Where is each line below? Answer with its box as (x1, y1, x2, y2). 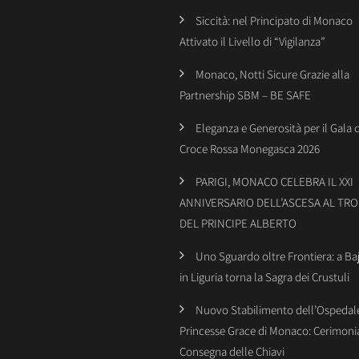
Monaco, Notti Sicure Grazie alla (196, 67, 349, 82)
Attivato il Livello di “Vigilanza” (179, 34, 325, 49)
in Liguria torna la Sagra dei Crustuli (179, 269, 349, 284)
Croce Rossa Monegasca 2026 (179, 141, 320, 156)
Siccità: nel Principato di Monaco (196, 13, 353, 28)
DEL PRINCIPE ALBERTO (179, 216, 296, 231)
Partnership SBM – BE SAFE (179, 87, 311, 103)
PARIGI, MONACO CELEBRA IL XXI (196, 174, 353, 189)
